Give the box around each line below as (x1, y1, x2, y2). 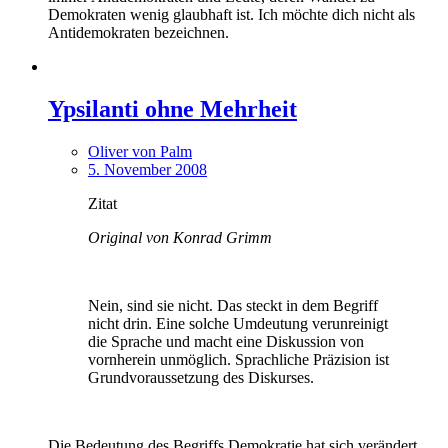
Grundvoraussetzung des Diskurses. (88, 369, 314, 387)
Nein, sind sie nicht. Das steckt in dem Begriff (88, 297, 378, 315)
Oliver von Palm (88, 143, 192, 161)
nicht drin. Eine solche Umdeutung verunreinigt (88, 315, 388, 333)
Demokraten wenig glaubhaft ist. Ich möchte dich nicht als (48, 6, 415, 24)
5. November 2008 (88, 161, 207, 179)
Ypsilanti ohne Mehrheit (48, 96, 297, 123)
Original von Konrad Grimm (88, 229, 272, 247)
